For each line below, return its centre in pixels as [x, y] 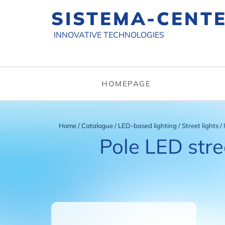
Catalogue [98, 126]
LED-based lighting [148, 126]
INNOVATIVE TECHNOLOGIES [109, 35]
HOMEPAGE [126, 84]
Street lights [201, 126]
